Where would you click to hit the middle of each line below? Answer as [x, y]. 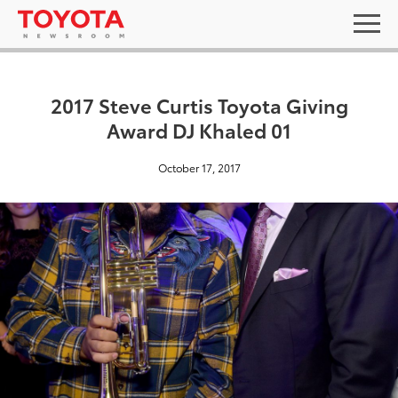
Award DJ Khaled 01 [199, 129]
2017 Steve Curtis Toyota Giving [199, 104]
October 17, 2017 [199, 167]
